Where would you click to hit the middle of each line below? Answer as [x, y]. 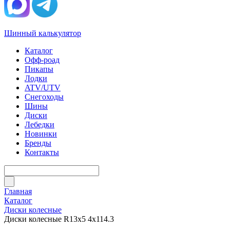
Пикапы [39, 69]
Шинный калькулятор [43, 33]
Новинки [41, 134]
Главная [18, 191]
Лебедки [40, 124]
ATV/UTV [43, 88]
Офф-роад [42, 60]
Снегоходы [44, 97]
